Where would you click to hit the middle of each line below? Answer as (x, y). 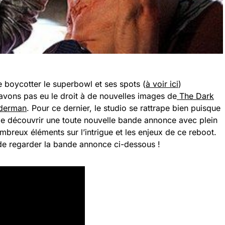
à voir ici (162, 84)
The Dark (195, 96)
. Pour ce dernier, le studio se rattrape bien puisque (124, 108)
